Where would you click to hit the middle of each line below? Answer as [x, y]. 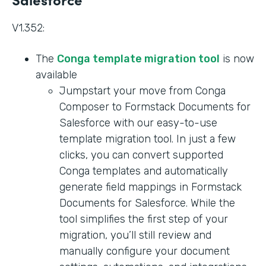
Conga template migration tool [138, 59]
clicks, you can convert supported [141, 155]
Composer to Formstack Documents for [155, 107]
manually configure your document [145, 251]
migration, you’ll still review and [135, 235]
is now [237, 59]
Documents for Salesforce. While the [147, 203]
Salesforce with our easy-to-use [138, 123]
